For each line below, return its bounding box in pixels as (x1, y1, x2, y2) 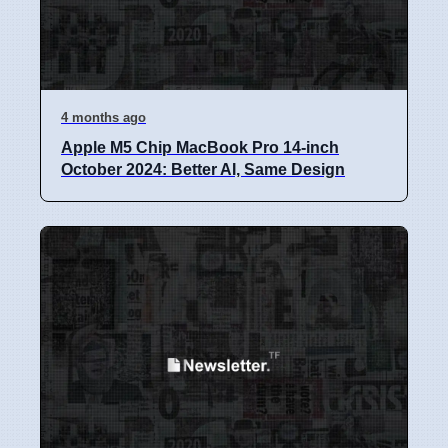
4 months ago (61, 109, 146, 125)
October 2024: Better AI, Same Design (61, 160, 345, 178)
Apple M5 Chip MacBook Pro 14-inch (61, 138, 339, 156)
